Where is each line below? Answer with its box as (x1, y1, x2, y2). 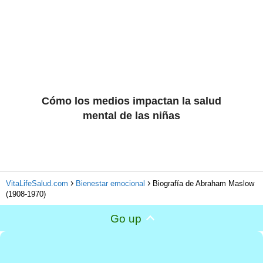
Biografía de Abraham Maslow (153, 178, 254, 188)
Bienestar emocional (76, 178, 145, 188)
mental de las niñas (83, 110, 180, 122)
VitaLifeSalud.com (6, 178, 68, 188)
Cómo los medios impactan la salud (42, 95, 221, 107)
